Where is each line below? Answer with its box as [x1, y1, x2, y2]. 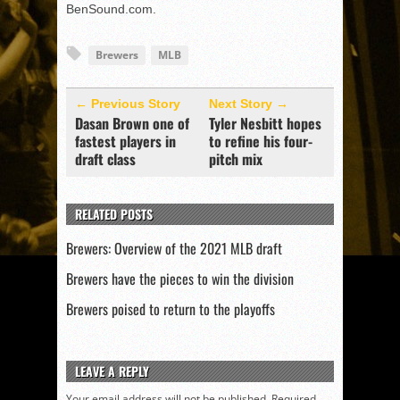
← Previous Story [75, 96, 180, 111]
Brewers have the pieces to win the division [66, 268, 294, 289]
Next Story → [209, 96, 288, 111]
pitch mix [209, 148, 262, 170]
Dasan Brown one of [75, 112, 189, 134]
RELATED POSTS [75, 204, 153, 223]
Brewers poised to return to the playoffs [66, 298, 275, 320]
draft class [75, 148, 136, 170]
